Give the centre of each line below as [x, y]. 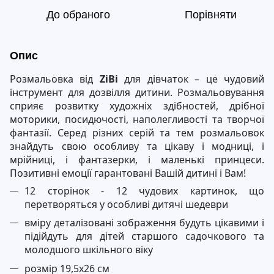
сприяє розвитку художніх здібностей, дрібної [137, 106]
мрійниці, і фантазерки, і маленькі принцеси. [137, 160]
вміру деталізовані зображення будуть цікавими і [144, 223]
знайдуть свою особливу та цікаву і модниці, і [137, 146]
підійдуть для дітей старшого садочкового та [144, 236]
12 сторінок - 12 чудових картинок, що [144, 191]
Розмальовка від [55, 79]
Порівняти [210, 15]
